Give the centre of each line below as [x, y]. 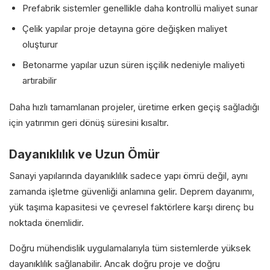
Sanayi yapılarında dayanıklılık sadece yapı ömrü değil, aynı [128, 175]
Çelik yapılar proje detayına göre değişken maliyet [125, 28]
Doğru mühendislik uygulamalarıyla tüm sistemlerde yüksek [130, 248]
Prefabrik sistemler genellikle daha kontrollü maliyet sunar [140, 8]
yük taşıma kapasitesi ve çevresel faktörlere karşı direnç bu [131, 207]
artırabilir [39, 80]
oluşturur [40, 44]
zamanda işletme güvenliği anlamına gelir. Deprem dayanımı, [132, 191]
